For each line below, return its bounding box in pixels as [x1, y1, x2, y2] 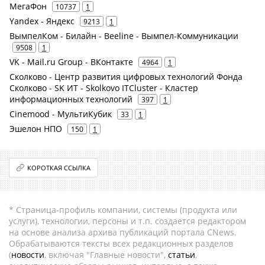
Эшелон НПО [9, 123, 62, 134]
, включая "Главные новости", [44, 249, 168, 260]
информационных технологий [9, 93, 132, 105]
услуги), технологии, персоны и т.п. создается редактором [9, 215, 246, 227]
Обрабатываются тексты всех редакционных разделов [9, 238, 233, 249]
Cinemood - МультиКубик [9, 108, 112, 119]
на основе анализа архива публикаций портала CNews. [9, 227, 237, 238]
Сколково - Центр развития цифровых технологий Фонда [9, 71, 243, 82]
